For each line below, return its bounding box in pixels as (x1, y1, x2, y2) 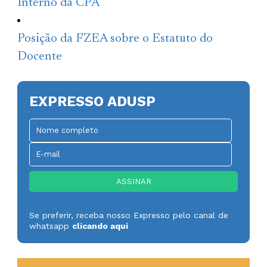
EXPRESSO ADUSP (29, 92, 156, 110)
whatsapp (29, 221, 73, 231)
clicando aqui (72, 221, 129, 231)
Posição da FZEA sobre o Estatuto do (17, 32, 213, 45)
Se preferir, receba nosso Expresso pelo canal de (29, 210, 229, 220)
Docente (17, 50, 63, 63)
